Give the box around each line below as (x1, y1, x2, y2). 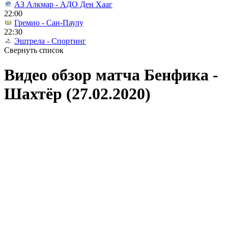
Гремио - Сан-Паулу (14, 18, 83, 27)
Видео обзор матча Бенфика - (4, 66, 218, 84)
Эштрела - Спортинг (14, 37, 86, 45)
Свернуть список (4, 46, 64, 54)
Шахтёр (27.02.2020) (4, 84, 151, 103)
